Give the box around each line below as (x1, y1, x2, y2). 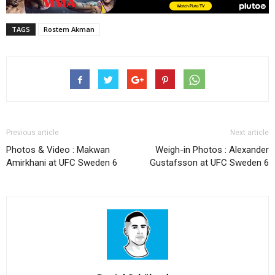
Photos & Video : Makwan (6, 144, 110, 156)
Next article (230, 128, 269, 137)
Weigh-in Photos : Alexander (155, 144, 269, 156)
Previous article (6, 128, 59, 137)
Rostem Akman (44, 25, 95, 34)
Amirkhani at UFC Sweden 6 (6, 157, 117, 169)
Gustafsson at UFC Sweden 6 (150, 157, 269, 169)
